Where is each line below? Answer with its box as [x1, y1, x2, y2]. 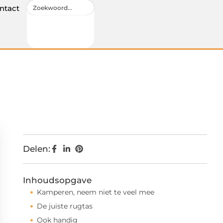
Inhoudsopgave [23, 175, 92, 185]
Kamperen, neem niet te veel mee [37, 188, 156, 197]
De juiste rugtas [37, 202, 93, 211]
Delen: [23, 144, 50, 154]
